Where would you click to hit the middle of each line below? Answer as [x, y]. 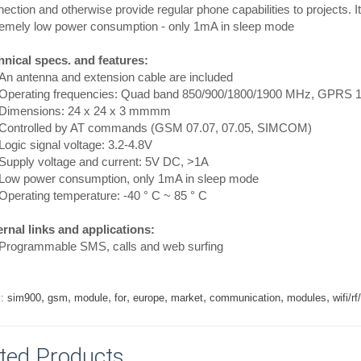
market [187, 298]
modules [306, 298]
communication [245, 298]
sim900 [24, 298]
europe [148, 298]
